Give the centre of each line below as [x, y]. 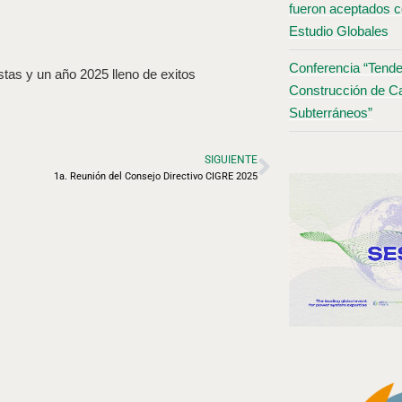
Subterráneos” [330, 113]
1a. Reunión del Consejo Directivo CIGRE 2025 [155, 176]
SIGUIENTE [231, 159]
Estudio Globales [338, 31]
